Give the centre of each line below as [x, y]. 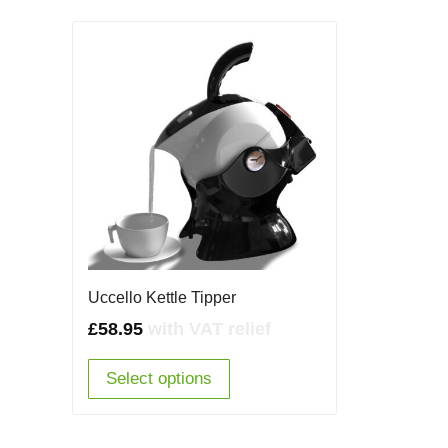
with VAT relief [209, 328]
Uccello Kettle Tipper [162, 297]
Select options [159, 378]
